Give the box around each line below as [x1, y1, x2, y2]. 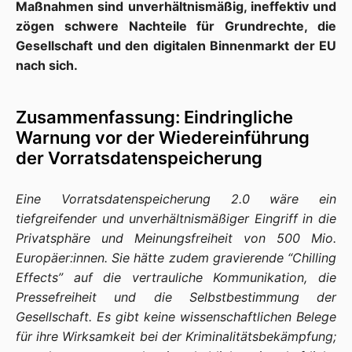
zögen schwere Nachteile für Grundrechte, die [16, 18, 336, 34]
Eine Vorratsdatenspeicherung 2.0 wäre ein [16, 191, 336, 207]
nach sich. [16, 57, 78, 73]
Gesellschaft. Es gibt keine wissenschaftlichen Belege [16, 309, 336, 324]
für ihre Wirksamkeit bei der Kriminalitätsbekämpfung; [16, 328, 336, 344]
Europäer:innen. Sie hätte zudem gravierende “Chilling [16, 250, 336, 266]
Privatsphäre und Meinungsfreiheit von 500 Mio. [16, 230, 336, 246]
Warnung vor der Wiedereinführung [16, 127, 310, 148]
